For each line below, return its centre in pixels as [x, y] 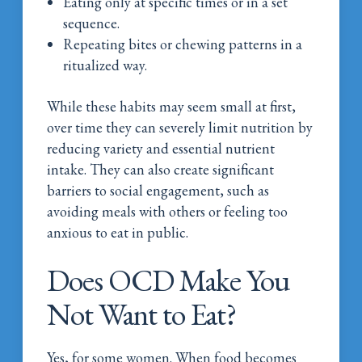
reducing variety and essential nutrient [161, 148]
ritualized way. [105, 65]
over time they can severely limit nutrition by [180, 127]
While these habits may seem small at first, [172, 106]
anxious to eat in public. [118, 232]
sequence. [92, 23]
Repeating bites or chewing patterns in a [183, 44]
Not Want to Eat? [142, 314]
